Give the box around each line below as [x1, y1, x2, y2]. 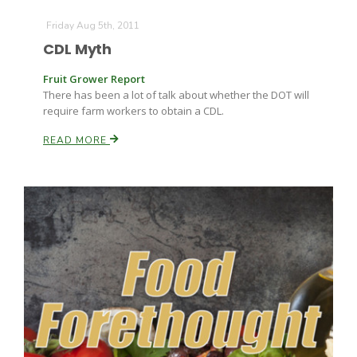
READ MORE [43, 134, 110, 147]
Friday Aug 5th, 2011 [46, 19, 139, 32]
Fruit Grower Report [43, 72, 145, 86]
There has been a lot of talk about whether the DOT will [43, 88, 309, 102]
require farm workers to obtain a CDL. [43, 104, 224, 118]
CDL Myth [43, 39, 112, 59]
